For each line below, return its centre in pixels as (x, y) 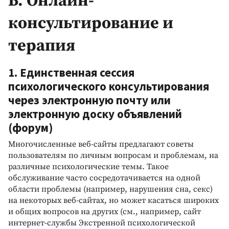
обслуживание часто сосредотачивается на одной (104, 178)
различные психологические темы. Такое (88, 166)
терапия (42, 46)
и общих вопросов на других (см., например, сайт (105, 211)
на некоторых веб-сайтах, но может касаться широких (113, 200)
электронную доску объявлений (95, 113)
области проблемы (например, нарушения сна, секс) (110, 189)
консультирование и (91, 23)
